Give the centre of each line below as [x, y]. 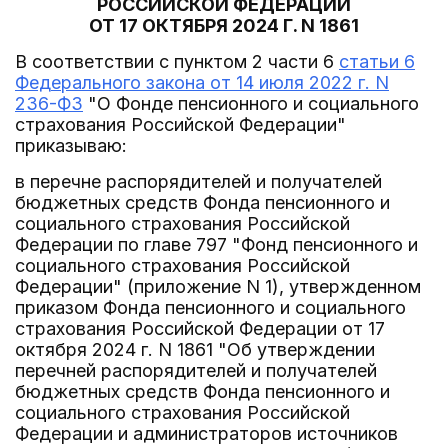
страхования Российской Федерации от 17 [200, 328]
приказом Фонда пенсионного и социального [210, 307]
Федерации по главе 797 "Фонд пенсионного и [216, 244]
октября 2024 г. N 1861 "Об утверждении [195, 349]
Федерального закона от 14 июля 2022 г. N [202, 82]
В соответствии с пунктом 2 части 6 [177, 61]
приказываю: [71, 145]
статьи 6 [377, 61]
